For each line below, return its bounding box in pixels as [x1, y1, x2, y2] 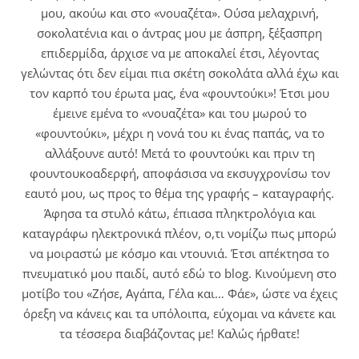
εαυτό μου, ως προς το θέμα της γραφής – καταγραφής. [25, 185, 334, 202]
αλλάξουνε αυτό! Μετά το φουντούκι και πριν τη [44, 145, 315, 162]
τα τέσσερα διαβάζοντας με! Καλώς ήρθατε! [59, 325, 300, 342]
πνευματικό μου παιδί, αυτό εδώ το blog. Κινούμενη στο [22, 265, 337, 282]
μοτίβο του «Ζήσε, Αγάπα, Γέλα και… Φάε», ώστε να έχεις [22, 285, 337, 302]
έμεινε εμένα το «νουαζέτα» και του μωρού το [52, 105, 307, 122]
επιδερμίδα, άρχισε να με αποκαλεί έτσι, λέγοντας [40, 45, 319, 62]
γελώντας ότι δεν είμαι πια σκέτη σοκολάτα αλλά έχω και [20, 65, 339, 82]
